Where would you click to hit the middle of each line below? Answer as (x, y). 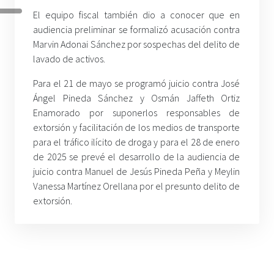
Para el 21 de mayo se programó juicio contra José (137, 83)
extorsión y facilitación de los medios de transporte (137, 128)
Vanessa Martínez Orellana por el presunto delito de (137, 186)
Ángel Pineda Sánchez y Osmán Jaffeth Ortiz (137, 98)
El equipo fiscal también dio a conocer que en (137, 15)
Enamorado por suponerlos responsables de (137, 113)
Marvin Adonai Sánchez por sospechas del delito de (137, 44)
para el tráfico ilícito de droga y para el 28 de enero (137, 142)
